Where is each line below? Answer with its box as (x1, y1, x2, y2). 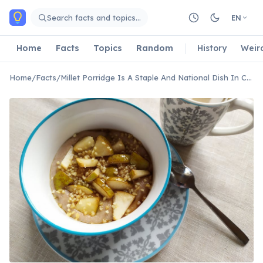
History (197, 42, 227, 53)
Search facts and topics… (47, 12, 141, 22)
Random (136, 42, 173, 53)
